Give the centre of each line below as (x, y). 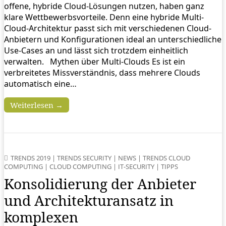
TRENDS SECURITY (84, 158)
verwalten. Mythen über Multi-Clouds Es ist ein (95, 62)
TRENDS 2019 (31, 158)
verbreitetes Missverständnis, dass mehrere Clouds (102, 73)
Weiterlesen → (37, 105)
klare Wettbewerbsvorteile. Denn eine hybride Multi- (104, 17)
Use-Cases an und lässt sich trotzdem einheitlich (96, 50)
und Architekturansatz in (89, 200)
